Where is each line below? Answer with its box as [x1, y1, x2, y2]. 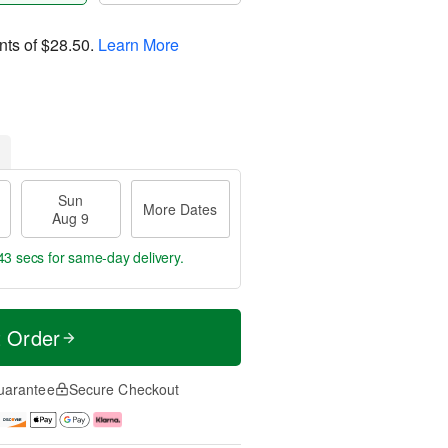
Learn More [98, 32, 179, 56]
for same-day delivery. [44, 247, 184, 267]
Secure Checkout [68, 379, 180, 399]
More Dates [143, 199, 218, 219]
